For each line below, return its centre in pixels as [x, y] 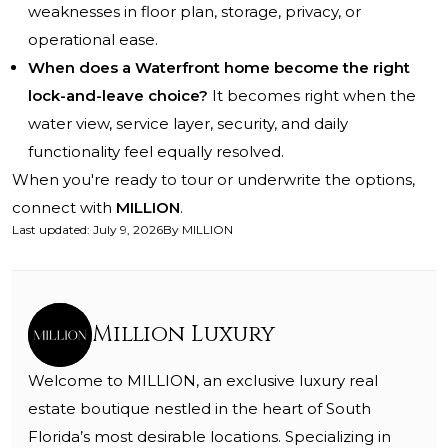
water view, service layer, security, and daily [188, 124]
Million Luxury [183, 335]
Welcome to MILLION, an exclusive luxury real [203, 381]
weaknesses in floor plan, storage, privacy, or [194, 12]
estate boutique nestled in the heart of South [199, 409]
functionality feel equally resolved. [156, 152]
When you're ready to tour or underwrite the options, [213, 180]
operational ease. [93, 40]
